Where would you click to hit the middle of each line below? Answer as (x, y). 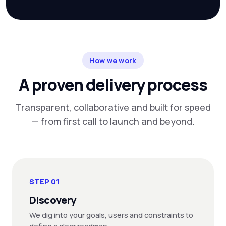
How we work (113, 60)
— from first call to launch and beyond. (113, 121)
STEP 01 (44, 181)
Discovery (53, 200)
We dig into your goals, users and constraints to (111, 215)
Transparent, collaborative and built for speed (113, 107)
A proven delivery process (113, 85)
